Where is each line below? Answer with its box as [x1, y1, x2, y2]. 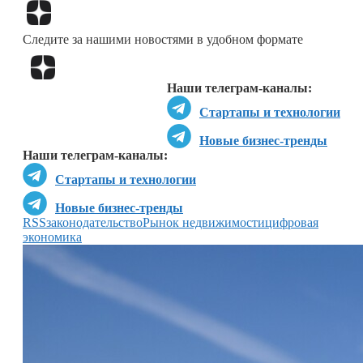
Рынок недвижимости [143, 215, 265, 229]
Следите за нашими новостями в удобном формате [23, 32, 303, 46]
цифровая [265, 215, 318, 229]
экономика [23, 229, 82, 244]
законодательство [46, 215, 143, 229]
